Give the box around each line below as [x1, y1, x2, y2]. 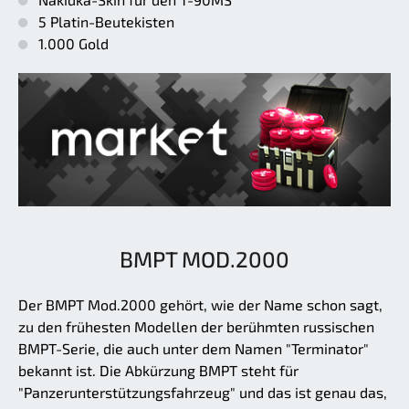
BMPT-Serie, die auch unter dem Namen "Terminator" [18, 340, 369, 358]
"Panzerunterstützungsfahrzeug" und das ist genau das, [18, 383, 387, 402]
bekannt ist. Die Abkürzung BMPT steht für [18, 362, 299, 380]
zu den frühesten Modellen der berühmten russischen [18, 318, 374, 336]
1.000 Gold [38, 34, 109, 52]
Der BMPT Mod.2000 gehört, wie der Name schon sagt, [18, 296, 383, 314]
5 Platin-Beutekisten [38, 12, 174, 30]
